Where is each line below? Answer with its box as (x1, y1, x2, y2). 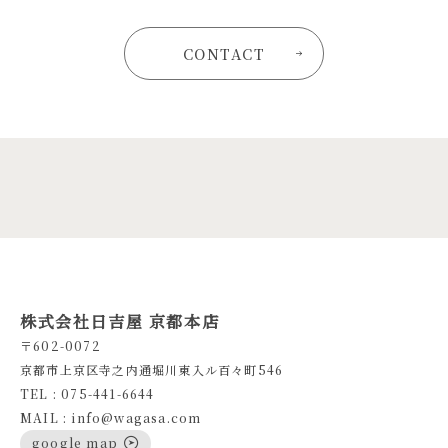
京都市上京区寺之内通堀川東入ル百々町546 (20, 360, 284, 378)
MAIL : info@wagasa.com (20, 408, 202, 426)
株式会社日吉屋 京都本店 (20, 309, 220, 333)
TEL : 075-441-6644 (20, 384, 155, 402)
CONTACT (182, 42, 266, 64)
